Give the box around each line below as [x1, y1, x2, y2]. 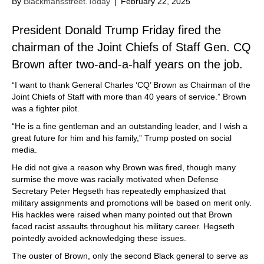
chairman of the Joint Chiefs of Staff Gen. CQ [12, 41, 251, 54]
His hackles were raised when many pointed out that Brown [12, 210, 232, 219]
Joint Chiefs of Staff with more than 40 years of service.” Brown [12, 92, 246, 101]
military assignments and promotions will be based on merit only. [12, 198, 252, 207]
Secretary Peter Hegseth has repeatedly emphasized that [12, 186, 226, 196]
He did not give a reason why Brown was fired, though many [12, 163, 236, 172]
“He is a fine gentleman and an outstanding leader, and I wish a [12, 121, 247, 131]
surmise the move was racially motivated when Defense [12, 174, 219, 184]
